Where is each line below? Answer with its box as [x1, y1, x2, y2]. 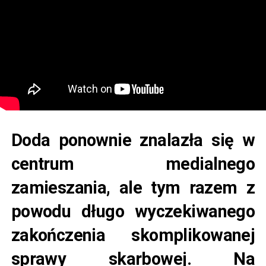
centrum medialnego [11, 154, 255, 175]
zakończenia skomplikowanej [11, 225, 255, 246]
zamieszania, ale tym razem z [11, 178, 255, 198]
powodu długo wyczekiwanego [11, 201, 255, 222]
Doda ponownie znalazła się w [11, 130, 255, 151]
